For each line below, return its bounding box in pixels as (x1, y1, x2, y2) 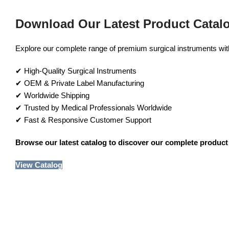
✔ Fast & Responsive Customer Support (15, 115, 151, 124)
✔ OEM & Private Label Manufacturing (15, 78, 144, 87)
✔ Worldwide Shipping (15, 90, 89, 100)
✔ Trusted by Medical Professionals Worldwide (15, 103, 172, 112)
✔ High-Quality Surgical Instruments (15, 66, 136, 75)
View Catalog (15, 160, 62, 169)
